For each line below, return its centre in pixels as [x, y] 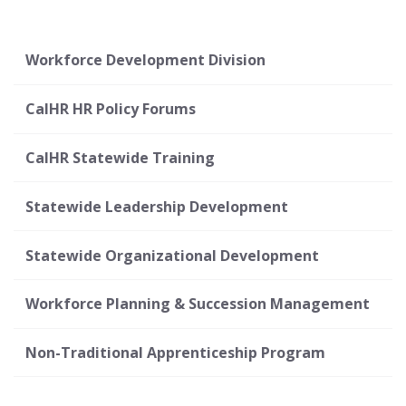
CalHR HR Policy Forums [110, 109]
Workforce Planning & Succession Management [197, 304]
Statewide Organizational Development [172, 255]
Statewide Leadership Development [156, 206]
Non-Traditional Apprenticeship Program [175, 353]
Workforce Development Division [145, 60]
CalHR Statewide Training [120, 157]
